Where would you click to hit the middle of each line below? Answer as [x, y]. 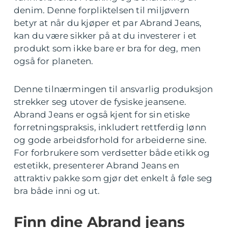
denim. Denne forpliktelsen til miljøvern [102, 10]
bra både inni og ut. [57, 191]
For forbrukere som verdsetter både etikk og [112, 153]
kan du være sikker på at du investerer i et [105, 36]
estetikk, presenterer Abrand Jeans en [97, 165]
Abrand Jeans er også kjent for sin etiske [102, 115]
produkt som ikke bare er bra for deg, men [107, 48]
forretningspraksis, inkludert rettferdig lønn [110, 127]
